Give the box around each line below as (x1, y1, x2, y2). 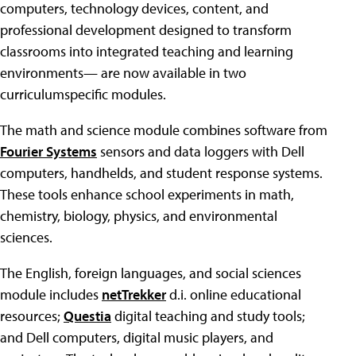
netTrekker (102, 285, 166, 304)
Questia (64, 307, 111, 326)
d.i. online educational (166, 285, 301, 304)
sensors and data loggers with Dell (97, 142, 304, 161)
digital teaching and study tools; (111, 307, 305, 326)
